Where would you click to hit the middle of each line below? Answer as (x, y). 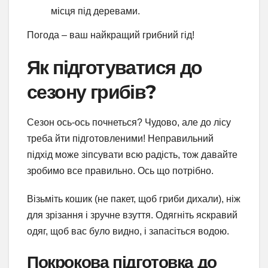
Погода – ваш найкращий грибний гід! (111, 35)
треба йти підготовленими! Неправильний (120, 139)
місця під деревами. (95, 11)
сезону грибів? (92, 92)
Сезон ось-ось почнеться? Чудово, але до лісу (129, 123)
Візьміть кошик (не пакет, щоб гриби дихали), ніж (134, 199)
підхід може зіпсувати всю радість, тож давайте (132, 155)
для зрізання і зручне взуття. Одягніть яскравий (132, 215)
